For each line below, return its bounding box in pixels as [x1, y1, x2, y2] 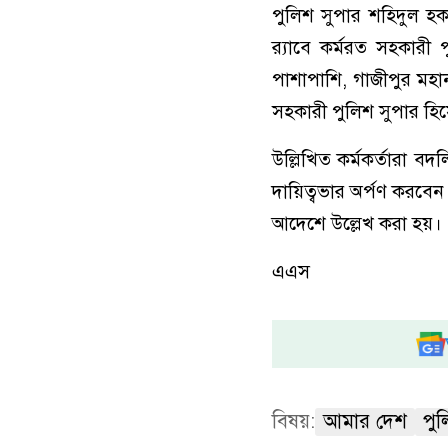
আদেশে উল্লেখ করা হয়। [272, 212, 441, 236]
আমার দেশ [323, 409, 407, 435]
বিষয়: [272, 409, 315, 435]
